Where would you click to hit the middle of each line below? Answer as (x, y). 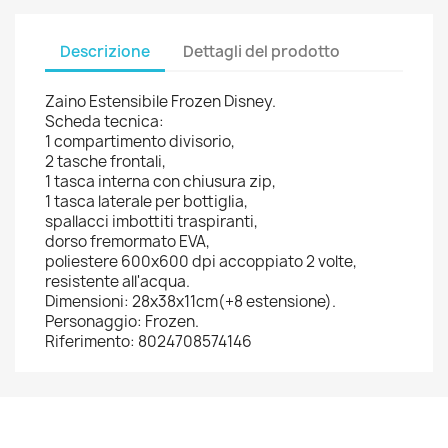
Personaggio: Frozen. (122, 321)
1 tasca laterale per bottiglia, (146, 201)
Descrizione (105, 51)
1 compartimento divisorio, (140, 141)
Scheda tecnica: (104, 121)
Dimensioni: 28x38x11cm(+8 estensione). (190, 301)
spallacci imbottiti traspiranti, (151, 221)
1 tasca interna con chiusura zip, (160, 181)
